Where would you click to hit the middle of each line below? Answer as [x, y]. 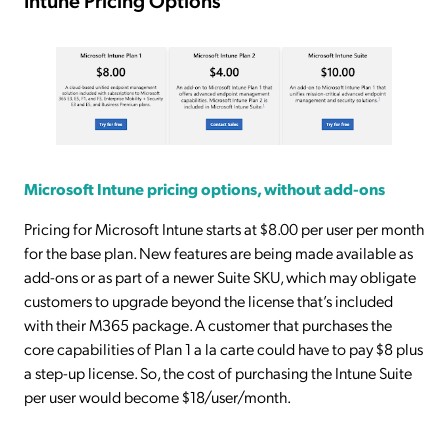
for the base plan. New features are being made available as [218, 253]
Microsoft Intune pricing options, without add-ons [206, 189]
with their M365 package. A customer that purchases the [208, 325]
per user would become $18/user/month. [157, 397]
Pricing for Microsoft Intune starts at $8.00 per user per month [224, 229]
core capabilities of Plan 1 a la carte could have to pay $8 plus [223, 349]
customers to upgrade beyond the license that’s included [208, 301]
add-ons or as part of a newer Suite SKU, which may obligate [220, 277]
